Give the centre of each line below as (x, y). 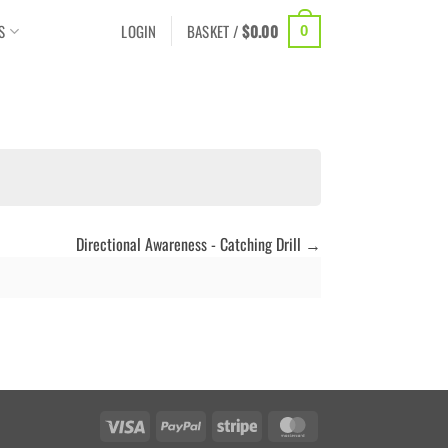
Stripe (271, 424)
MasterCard (342, 424)
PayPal (217, 424)
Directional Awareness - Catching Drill (190, 244)
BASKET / (214, 31)
